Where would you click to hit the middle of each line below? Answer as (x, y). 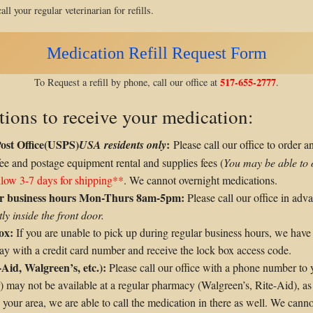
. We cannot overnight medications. (201, 180)
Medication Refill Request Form (156, 53)
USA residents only (123, 145)
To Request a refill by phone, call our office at (127, 82)
